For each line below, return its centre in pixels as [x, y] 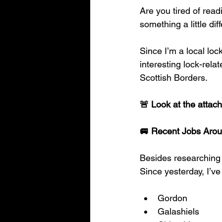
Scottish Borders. [174, 78]
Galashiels [178, 211]
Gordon [172, 198]
